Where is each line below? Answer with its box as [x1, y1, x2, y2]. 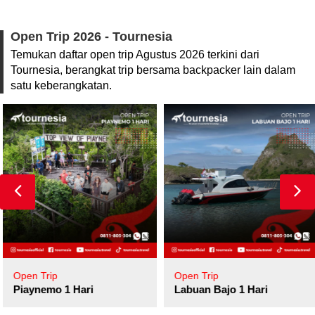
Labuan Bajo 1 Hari [172, 283, 265, 295]
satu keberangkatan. [11, 79, 112, 91]
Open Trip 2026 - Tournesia [11, 29, 172, 44]
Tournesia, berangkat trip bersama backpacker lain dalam [11, 63, 295, 76]
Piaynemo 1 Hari [11, 283, 91, 295]
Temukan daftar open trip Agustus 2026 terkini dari [11, 48, 259, 60]
